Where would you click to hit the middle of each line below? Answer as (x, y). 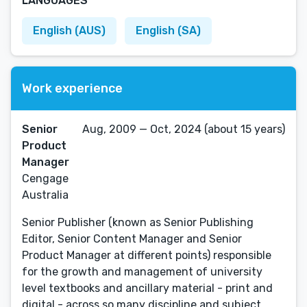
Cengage (45, 179)
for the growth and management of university (142, 272)
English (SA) (168, 30)
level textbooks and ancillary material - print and (147, 288)
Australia (45, 195)
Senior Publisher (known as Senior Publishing (138, 222)
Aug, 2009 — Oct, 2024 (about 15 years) (184, 129)
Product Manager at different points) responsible (147, 255)
